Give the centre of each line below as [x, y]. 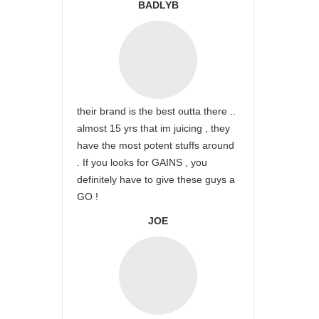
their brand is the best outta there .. [156, 111]
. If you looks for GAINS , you [142, 162]
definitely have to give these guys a [156, 179]
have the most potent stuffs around [156, 145]
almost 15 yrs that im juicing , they [153, 128]
